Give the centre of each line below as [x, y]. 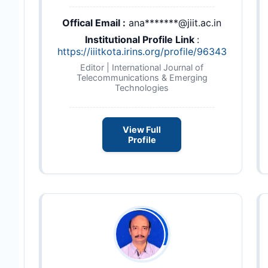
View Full [142, 129]
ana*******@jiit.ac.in [175, 22]
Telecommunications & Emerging [142, 77]
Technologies [142, 87]
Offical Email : [94, 22]
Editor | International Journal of [142, 67]
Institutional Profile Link [141, 39]
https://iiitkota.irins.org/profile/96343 [142, 51]
